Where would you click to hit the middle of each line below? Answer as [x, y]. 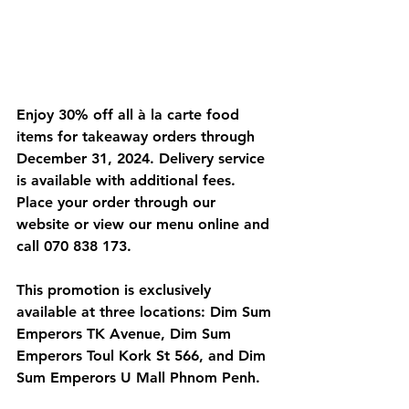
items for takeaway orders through [138, 136]
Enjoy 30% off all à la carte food [130, 115]
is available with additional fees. [128, 180]
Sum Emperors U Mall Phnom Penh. [138, 378]
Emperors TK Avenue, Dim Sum [126, 334]
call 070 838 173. [74, 246]
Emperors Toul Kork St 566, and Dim [143, 356]
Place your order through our [118, 202]
